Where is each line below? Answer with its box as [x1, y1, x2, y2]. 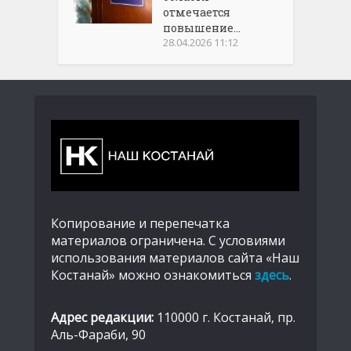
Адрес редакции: [51, 309, 154, 327]
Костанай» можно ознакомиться [51, 266, 255, 284]
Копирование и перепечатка [51, 215, 230, 233]
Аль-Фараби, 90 [51, 326, 146, 344]
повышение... [163, 20, 241, 36]
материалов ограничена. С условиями [51, 232, 285, 250]
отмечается [163, 5, 231, 20]
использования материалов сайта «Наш [51, 249, 299, 267]
